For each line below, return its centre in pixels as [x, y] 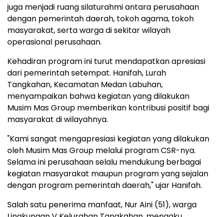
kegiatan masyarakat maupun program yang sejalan [108, 173]
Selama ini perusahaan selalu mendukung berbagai [104, 162]
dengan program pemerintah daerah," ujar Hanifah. [105, 185]
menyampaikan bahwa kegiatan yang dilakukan [98, 96]
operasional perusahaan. [54, 42]
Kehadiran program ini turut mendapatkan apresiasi [106, 61]
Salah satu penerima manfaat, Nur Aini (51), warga [102, 204]
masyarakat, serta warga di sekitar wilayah [89, 30]
